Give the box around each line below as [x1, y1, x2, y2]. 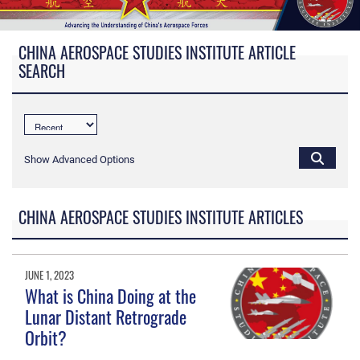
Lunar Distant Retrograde [25, 304, 187, 330]
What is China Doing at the [25, 283, 197, 309]
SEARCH [18, 59, 66, 84]
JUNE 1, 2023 [25, 267, 75, 284]
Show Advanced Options [24, 153, 135, 166]
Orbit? [25, 325, 67, 351]
